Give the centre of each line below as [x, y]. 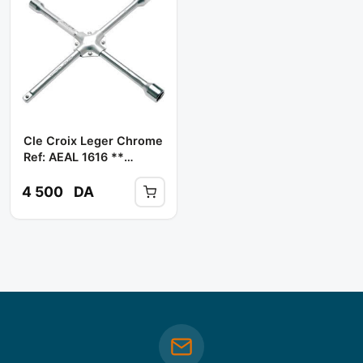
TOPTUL [47, 173]
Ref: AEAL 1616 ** [74, 156]
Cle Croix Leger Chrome [93, 140]
